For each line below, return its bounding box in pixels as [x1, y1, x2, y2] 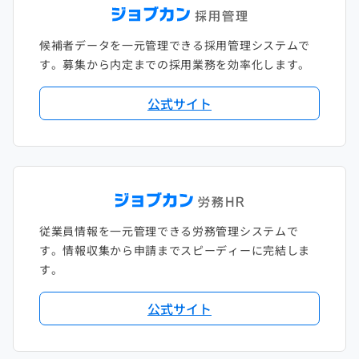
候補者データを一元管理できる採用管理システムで [39, 36, 311, 53]
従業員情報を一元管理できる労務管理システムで [39, 222, 299, 239]
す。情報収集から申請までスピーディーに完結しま [39, 241, 311, 258]
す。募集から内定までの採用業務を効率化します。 [39, 55, 311, 72]
